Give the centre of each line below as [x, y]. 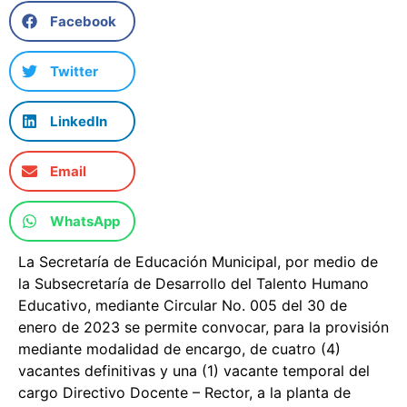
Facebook [83, 21]
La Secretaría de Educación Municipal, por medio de [198, 262]
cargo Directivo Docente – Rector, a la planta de [184, 393]
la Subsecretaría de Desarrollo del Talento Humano [194, 284]
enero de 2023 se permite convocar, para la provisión [203, 328]
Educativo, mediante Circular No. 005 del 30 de [183, 306]
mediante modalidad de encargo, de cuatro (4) [179, 349]
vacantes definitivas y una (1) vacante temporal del [194, 371]
